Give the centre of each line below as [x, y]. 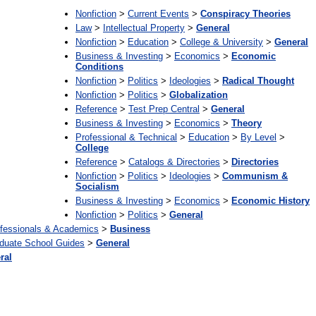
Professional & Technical [126, 137]
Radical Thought [258, 81]
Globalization [199, 95]
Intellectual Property [144, 28]
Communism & [255, 176]
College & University [221, 42]
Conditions [99, 67]
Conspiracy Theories [245, 14]
